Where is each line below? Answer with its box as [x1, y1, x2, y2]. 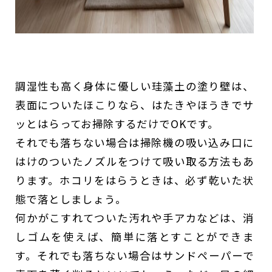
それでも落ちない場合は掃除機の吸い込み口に [15, 135, 254, 151]
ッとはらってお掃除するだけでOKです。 [15, 116, 219, 132]
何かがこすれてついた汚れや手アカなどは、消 [15, 210, 254, 226]
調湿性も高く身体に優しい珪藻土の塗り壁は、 [15, 78, 254, 94]
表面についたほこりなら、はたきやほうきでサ [15, 97, 254, 113]
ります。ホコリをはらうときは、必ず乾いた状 [15, 172, 254, 188]
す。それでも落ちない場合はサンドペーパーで [15, 248, 254, 263]
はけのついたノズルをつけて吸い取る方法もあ [15, 154, 254, 169]
